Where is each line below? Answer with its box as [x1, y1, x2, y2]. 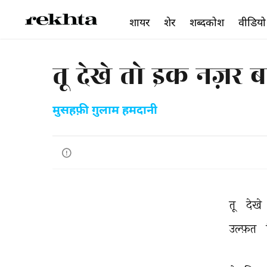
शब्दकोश [190, 15, 224, 29]
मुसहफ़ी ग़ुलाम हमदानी [52, 103, 157, 119]
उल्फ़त [229, 221, 259, 236]
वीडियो [238, 15, 266, 29]
